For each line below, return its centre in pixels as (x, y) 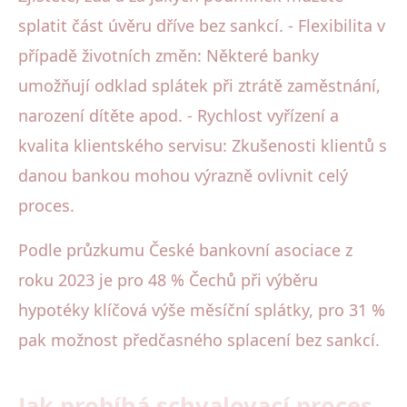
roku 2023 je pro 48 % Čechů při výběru (168, 279)
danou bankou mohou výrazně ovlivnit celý (183, 175)
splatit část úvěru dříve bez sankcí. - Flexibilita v (202, 25)
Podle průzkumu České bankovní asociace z (185, 249)
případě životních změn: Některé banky (169, 55)
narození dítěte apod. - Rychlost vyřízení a (179, 115)
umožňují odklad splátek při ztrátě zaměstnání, (199, 85)
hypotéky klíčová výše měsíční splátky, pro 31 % (202, 309)
